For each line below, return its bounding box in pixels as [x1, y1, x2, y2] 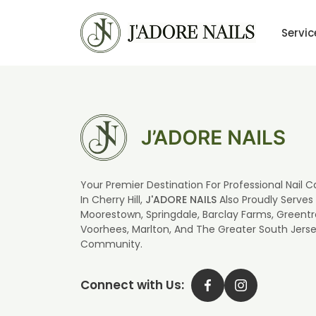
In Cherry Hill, [80, 193, 145, 207]
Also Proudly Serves [217, 193, 313, 207]
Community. [80, 237, 142, 251]
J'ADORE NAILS [145, 193, 217, 207]
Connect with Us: [80, 276, 184, 293]
